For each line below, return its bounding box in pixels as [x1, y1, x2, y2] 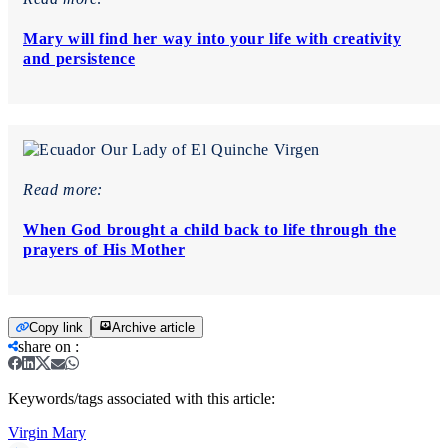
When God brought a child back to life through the [23, 220, 396, 238]
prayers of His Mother [23, 240, 185, 258]
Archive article [112, 319, 195, 335]
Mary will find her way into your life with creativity [23, 29, 401, 47]
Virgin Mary [8, 423, 86, 441]
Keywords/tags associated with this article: [8, 389, 275, 407]
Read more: [23, 180, 103, 198]
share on [18, 337, 71, 355]
